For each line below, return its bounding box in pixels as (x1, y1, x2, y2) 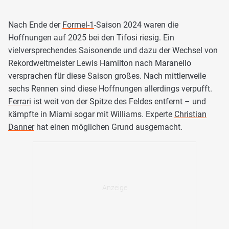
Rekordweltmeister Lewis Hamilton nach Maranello (8, 58, 191, 68)
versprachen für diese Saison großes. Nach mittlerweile (8, 71, 206, 81)
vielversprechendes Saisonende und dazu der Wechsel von (8, 45, 218, 55)
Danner (8, 122, 34, 132)
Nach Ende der (8, 19, 62, 30)
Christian (174, 109, 207, 119)
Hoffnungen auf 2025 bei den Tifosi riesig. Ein (8, 32, 174, 42)
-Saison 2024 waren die (94, 19, 178, 30)
